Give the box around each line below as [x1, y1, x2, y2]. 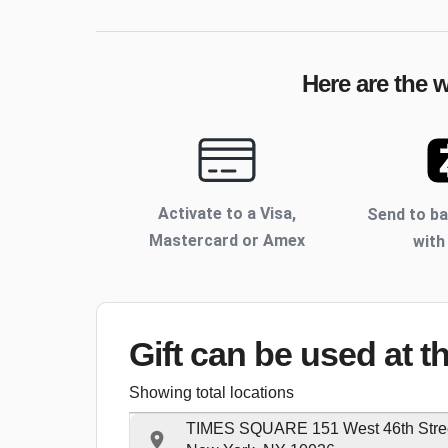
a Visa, [246, 204, 296, 224]
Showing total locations [129, 384, 294, 402]
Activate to [157, 204, 247, 224]
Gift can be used [129, 335, 384, 374]
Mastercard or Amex [148, 231, 305, 251]
